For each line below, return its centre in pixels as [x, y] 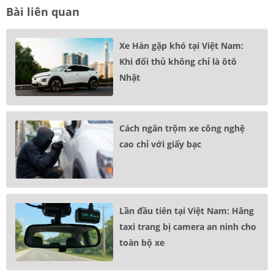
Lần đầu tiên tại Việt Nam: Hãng [187, 211]
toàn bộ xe [142, 243]
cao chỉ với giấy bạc [160, 144]
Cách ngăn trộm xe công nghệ [182, 128]
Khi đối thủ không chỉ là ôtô [178, 62]
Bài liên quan [43, 12]
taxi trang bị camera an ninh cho [188, 227]
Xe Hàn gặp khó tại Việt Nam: [181, 46]
